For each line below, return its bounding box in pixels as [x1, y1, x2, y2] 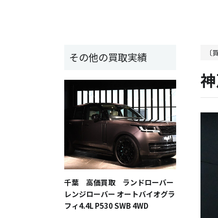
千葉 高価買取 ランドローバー [64, 177, 174, 187]
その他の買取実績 [69, 50, 147, 64]
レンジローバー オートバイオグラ [64, 189, 175, 199]
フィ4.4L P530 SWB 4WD [64, 200, 148, 211]
